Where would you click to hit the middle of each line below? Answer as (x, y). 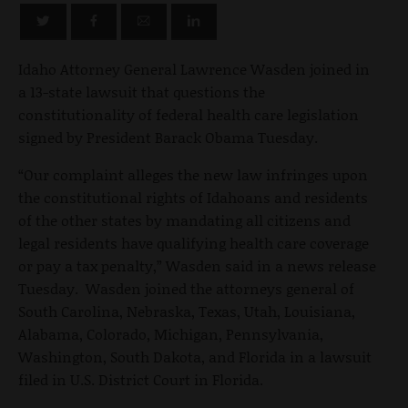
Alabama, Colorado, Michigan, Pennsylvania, (171, 333)
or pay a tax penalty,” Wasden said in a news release (197, 265)
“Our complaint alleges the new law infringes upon (193, 174)
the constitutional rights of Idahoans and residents (193, 197)
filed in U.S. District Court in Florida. (141, 379)
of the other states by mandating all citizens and (184, 219)
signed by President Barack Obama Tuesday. (168, 137)
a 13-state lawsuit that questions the (142, 91)
